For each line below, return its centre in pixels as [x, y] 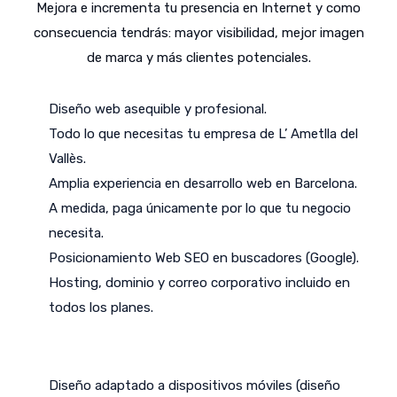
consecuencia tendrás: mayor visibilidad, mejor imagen [198, 33]
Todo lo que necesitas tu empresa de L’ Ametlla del [203, 134]
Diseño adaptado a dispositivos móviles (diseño [195, 386]
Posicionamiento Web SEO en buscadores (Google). [204, 258]
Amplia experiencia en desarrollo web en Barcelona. [203, 184]
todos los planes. [101, 308]
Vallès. [67, 159]
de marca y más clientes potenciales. [198, 58]
